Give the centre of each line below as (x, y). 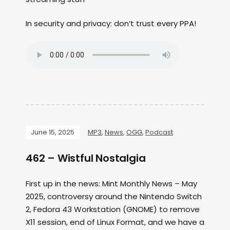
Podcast (159, 132)
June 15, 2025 (53, 132)
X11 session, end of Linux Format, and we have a (115, 222)
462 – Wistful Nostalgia (86, 158)
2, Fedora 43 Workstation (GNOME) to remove (113, 209)
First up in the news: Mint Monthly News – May (111, 184)
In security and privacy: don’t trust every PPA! (111, 24)
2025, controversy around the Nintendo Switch (114, 197)
